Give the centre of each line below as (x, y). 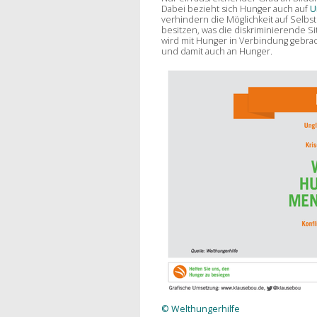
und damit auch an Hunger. (217, 51)
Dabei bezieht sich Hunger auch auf (235, 8)
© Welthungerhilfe (200, 309)
